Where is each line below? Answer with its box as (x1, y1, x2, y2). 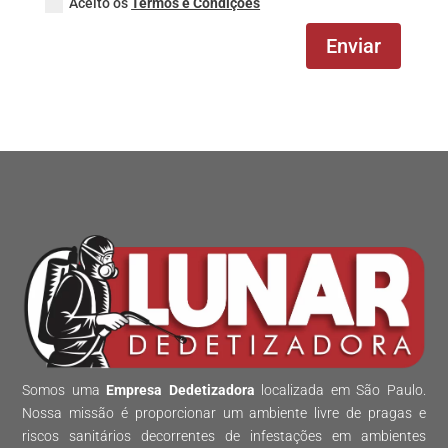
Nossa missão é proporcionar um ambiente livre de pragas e (22, 405, 426, 422)
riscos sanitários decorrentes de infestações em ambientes (22, 428, 426, 445)
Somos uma (22, 382, 107, 399)
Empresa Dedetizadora (106, 382, 255, 399)
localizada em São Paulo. (254, 382, 426, 399)
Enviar (326, 33, 382, 58)
